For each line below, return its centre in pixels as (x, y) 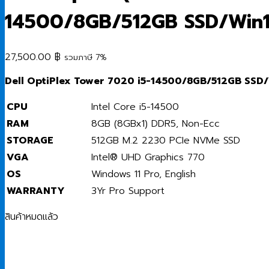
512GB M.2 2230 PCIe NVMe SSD (166, 140)
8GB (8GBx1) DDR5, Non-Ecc (156, 123)
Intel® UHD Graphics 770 (148, 157)
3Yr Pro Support (128, 191)
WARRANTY (36, 191)
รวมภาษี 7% (86, 57)
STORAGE (30, 140)
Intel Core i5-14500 (135, 107)
